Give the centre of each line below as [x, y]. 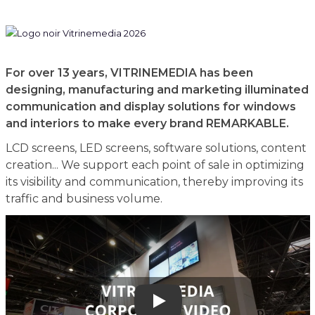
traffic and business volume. [84, 199]
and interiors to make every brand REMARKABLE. [147, 123]
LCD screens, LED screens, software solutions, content [156, 148]
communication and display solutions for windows [150, 107]
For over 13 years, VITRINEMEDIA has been [129, 73]
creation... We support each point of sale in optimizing [155, 165]
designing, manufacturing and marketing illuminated [157, 90]
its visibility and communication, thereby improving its [154, 182]
